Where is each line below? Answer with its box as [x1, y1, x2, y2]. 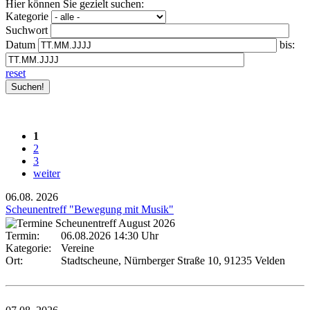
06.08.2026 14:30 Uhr [61, 229, 158, 241]
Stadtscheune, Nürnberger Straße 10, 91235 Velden [61, 254, 285, 266]
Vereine [61, 241, 94, 254]
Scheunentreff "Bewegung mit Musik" [6, 203, 174, 215]
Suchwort [6, 24, 48, 36]
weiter [33, 167, 60, 179]
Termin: [6, 229, 45, 241]
